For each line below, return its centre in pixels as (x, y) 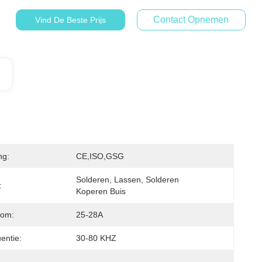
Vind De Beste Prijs (70, 20)
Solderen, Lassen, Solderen (127, 180)
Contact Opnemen (191, 20)
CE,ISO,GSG (100, 156)
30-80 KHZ (96, 238)
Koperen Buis (101, 191)
